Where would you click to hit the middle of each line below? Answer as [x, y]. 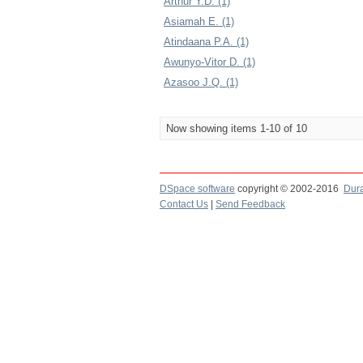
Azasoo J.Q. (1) [201, 82]
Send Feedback [250, 204]
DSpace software [197, 189]
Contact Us [184, 204]
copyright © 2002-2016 [289, 189]
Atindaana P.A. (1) [206, 42]
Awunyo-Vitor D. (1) [209, 62]
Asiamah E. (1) [199, 21]
